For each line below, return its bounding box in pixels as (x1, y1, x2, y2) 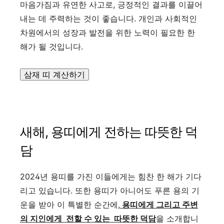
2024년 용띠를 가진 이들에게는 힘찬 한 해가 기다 (20, 171, 201, 181)
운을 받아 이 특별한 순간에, (20, 199, 120, 209)
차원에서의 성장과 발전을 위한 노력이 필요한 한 (20, 27, 195, 37)
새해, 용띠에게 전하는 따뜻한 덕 (20, 123, 197, 139)
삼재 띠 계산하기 (24, 69, 85, 79)
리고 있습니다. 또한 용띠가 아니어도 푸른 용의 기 (20, 185, 199, 195)
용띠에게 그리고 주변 (120, 199, 198, 209)
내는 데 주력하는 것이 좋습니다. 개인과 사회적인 (20, 13, 197, 23)
